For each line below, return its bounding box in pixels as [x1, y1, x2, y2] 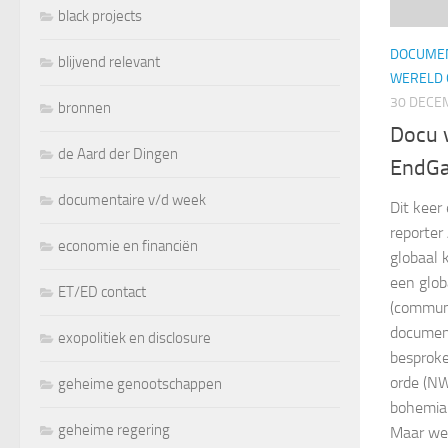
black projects [58, 6, 142, 25]
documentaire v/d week [58, 190, 206, 209]
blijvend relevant [58, 52, 160, 71]
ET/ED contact [58, 282, 146, 301]
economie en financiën [58, 236, 198, 255]
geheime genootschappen [58, 374, 222, 393]
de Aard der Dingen [58, 144, 178, 163]
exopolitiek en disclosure [58, 328, 211, 347]
